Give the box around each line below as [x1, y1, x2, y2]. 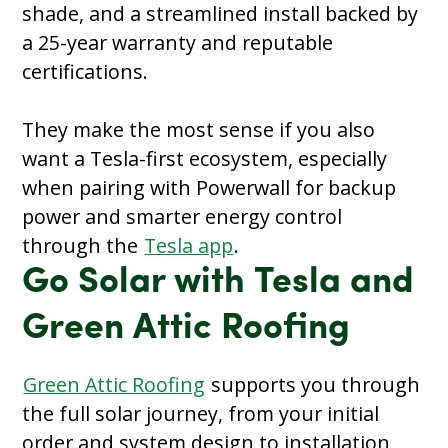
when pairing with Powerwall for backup [22, 173, 397, 201]
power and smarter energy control [22, 202, 343, 230]
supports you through [206, 370, 421, 398]
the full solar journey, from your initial [22, 399, 380, 427]
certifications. [22, 57, 149, 85]
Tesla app [144, 231, 234, 259]
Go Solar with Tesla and [22, 264, 415, 301]
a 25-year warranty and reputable [22, 28, 334, 56]
